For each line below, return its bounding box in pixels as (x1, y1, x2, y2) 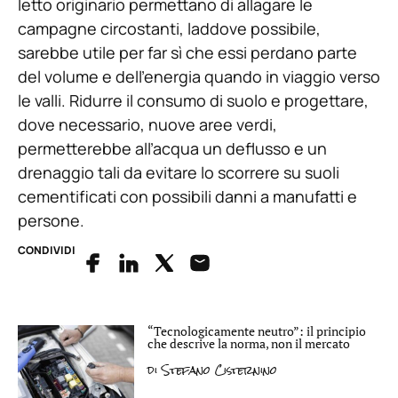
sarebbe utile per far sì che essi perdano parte (18, 42, 357, 64)
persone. (18, 210, 84, 232)
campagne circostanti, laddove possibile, (18, 18, 321, 40)
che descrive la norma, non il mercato (147, 335, 350, 353)
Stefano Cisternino (157, 359, 277, 382)
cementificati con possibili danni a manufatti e (18, 186, 357, 208)
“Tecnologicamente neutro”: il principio (147, 322, 366, 340)
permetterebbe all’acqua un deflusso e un (18, 138, 327, 160)
